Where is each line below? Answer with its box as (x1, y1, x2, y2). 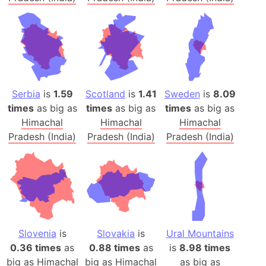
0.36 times (10, 242, 62, 254)
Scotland (85, 88, 125, 100)
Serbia (11, 88, 40, 100)
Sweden (164, 88, 200, 100)
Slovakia (97, 227, 135, 240)
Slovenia (18, 227, 56, 240)
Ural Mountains (166, 227, 234, 240)
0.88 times (88, 242, 140, 254)
